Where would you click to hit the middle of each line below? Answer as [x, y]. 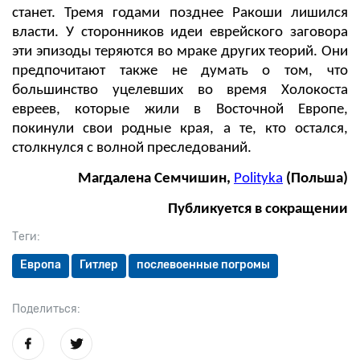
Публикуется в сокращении [258, 209]
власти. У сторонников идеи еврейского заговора [180, 32]
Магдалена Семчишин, [156, 178]
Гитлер [99, 264]
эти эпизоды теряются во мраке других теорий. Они [180, 51]
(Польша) [315, 178]
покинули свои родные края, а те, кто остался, [180, 129]
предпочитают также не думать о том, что [180, 71]
